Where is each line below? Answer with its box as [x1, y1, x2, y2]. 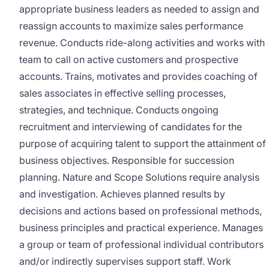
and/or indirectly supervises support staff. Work [19, 255, 231, 267]
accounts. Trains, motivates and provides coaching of [19, 70, 258, 82]
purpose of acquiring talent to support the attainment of [19, 138, 266, 150]
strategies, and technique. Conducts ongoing [19, 104, 219, 116]
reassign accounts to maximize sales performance [19, 20, 243, 32]
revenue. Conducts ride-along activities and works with [19, 37, 265, 49]
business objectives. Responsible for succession [19, 154, 234, 166]
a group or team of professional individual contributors [19, 238, 264, 250]
